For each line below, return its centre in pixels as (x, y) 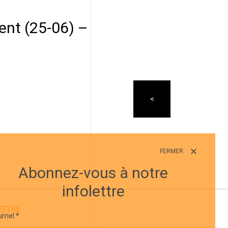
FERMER (172, 151)
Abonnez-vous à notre (93, 173)
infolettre (93, 191)
